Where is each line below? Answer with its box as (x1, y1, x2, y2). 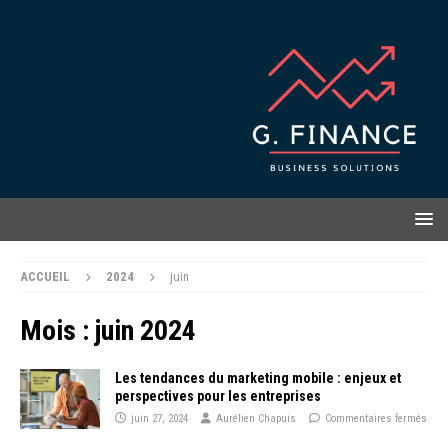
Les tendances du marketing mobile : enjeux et (115, 369, 401, 386)
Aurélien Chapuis (216, 411, 296, 425)
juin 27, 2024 (131, 411, 188, 425)
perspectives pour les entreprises (115, 387, 321, 404)
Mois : (20, 313, 95, 347)
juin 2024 (95, 313, 196, 347)
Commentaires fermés (325, 411, 427, 425)
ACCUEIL (20, 268, 70, 284)
